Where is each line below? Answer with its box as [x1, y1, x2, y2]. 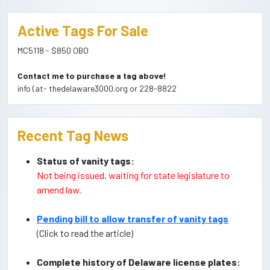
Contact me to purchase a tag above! [17, 71, 166, 81]
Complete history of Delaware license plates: [37, 256, 240, 268]
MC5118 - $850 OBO [17, 45, 89, 55]
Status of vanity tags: [37, 155, 134, 166]
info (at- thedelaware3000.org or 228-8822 [17, 83, 177, 93]
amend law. [37, 184, 81, 195]
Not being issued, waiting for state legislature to [37, 169, 230, 181]
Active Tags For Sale [17, 22, 148, 39]
